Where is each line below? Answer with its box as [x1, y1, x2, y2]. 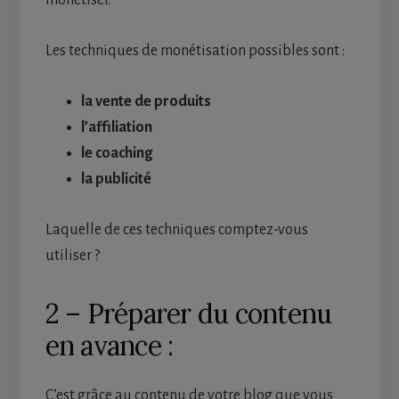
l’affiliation [80, 119, 152, 136]
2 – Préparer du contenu [45, 297, 332, 331]
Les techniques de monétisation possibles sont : [45, 43, 345, 60]
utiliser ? [45, 248, 100, 265]
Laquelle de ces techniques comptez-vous [45, 222, 308, 239]
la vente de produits [80, 94, 211, 110]
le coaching [80, 145, 152, 162]
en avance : [45, 329, 174, 363]
